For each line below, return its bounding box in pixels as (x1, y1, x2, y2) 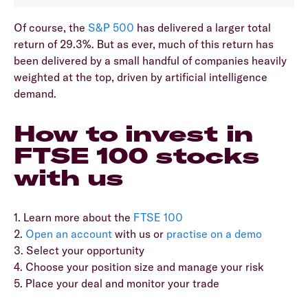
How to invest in (14, 120, 253, 148)
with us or (112, 227, 166, 241)
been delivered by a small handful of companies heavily (14, 54, 287, 68)
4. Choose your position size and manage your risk (14, 260, 264, 274)
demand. (14, 87, 56, 101)
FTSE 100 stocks (14, 142, 259, 170)
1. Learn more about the (14, 210, 133, 225)
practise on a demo (166, 227, 262, 241)
